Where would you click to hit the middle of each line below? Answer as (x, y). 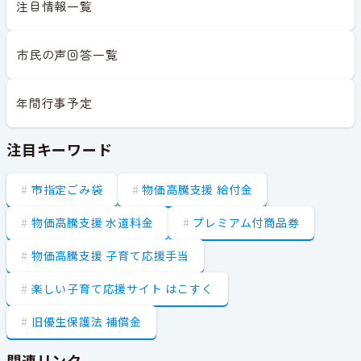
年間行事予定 (54, 102)
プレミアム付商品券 (246, 222)
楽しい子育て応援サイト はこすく (122, 288)
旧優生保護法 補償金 (86, 321)
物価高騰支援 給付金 (197, 189)
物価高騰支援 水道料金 (92, 222)
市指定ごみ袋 (67, 189)
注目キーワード (60, 149)
